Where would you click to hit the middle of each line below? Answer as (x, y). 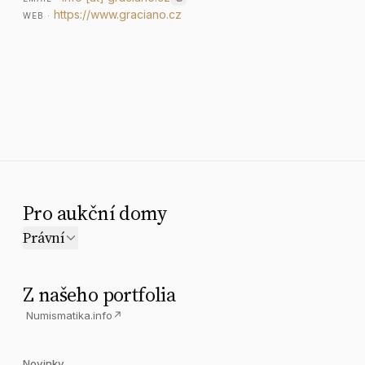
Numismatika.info (69, 315)
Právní (44, 237)
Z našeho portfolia (99, 295)
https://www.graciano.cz (118, 14)
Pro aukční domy (95, 213)
